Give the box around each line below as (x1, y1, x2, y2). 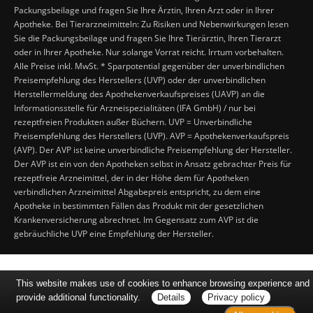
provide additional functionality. (16, 292, 143, 303)
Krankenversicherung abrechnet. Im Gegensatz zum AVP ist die (14, 214, 259, 225)
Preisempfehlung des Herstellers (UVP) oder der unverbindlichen (14, 74, 265, 85)
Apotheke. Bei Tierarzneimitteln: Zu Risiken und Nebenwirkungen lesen (14, 18, 289, 29)
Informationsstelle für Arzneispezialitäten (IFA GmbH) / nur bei (14, 102, 256, 113)
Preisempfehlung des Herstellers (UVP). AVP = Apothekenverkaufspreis (14, 130, 289, 141)
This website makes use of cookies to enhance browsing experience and (16, 278, 310, 289)
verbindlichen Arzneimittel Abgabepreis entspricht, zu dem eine (14, 186, 261, 197)
